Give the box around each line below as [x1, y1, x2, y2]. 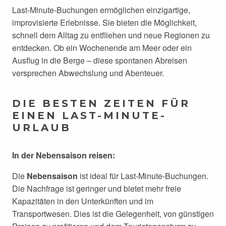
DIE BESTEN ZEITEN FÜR [12, 97, 190, 109]
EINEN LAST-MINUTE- [12, 109, 166, 122]
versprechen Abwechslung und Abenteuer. [12, 67, 164, 79]
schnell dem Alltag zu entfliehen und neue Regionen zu [12, 29, 210, 41]
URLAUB [12, 122, 71, 134]
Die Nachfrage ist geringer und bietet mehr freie [12, 183, 181, 194]
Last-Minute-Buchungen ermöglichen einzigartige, [12, 4, 190, 16]
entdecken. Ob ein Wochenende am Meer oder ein [12, 42, 192, 53]
